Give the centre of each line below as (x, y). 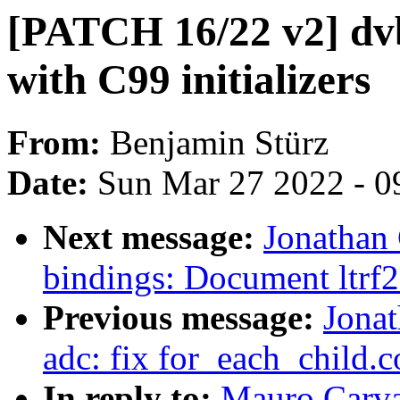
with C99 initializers (189, 79)
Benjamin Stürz (219, 143)
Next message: (153, 237)
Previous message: (183, 318)
